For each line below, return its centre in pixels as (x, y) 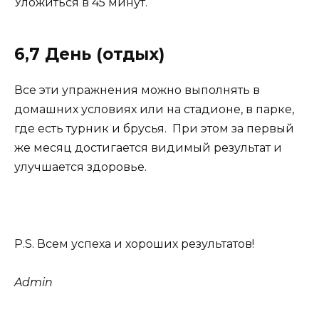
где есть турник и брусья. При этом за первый (154, 128)
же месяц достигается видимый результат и (148, 147)
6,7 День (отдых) (89, 54)
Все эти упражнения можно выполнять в (137, 90)
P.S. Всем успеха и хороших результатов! (134, 244)
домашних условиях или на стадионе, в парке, (154, 109)
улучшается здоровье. (80, 167)
